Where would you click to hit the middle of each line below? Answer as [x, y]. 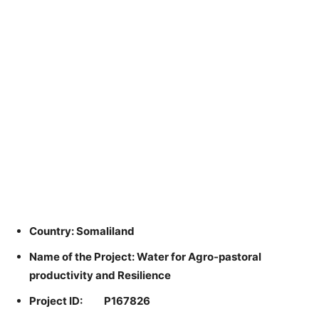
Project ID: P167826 [90, 301]
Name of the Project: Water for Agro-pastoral [145, 257]
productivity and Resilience [100, 275]
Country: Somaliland [82, 231]
